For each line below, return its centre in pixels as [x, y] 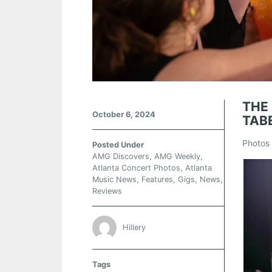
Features [157, 180]
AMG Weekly [177, 157]
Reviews [107, 191]
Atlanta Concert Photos [136, 168]
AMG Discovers [121, 157]
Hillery [134, 227]
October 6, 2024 [124, 115]
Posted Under [118, 145]
